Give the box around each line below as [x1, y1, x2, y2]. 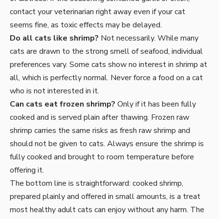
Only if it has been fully [115, 99, 196, 110]
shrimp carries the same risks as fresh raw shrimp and [10, 125, 190, 136]
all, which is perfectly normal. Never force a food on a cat [10, 72, 203, 84]
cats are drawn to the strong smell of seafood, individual [10, 46, 203, 57]
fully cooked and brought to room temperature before [10, 152, 194, 163]
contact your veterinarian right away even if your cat [10, 6, 185, 18]
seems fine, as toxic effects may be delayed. [10, 20, 162, 31]
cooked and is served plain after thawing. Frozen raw [10, 112, 189, 123]
